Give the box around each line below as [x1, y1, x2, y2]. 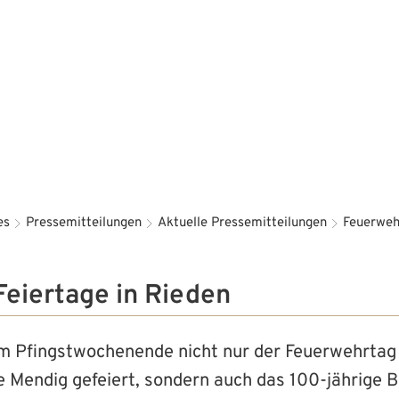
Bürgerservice [207, 25, 306, 45]
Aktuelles [110, 25, 176, 45]
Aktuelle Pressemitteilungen [158, 215, 327, 232]
